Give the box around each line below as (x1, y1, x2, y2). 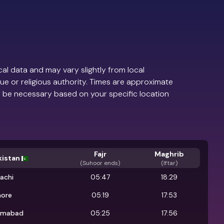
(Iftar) (161, 158, 178, 167)
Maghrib (154, 149, 184, 158)
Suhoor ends (82, 158, 118, 167)
